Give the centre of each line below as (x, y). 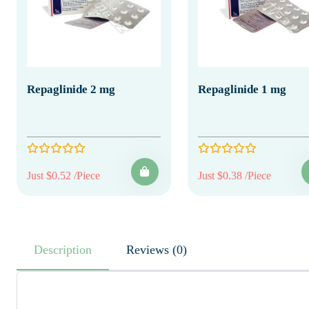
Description (63, 249)
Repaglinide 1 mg (242, 89)
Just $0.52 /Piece (63, 175)
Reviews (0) (180, 249)
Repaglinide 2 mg (71, 89)
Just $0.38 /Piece (234, 175)
